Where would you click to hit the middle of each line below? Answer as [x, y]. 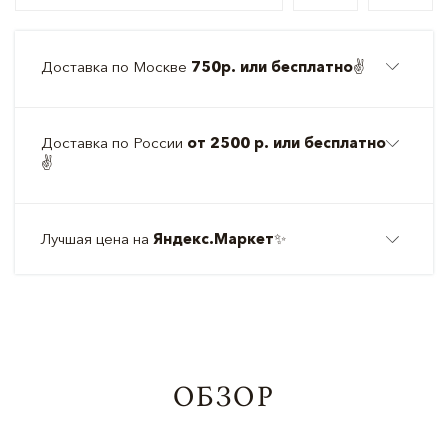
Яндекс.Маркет [213, 238]
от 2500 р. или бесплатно [286, 142]
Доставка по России [114, 142]
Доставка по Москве [116, 66]
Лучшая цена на [97, 238]
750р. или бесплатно [272, 66]
